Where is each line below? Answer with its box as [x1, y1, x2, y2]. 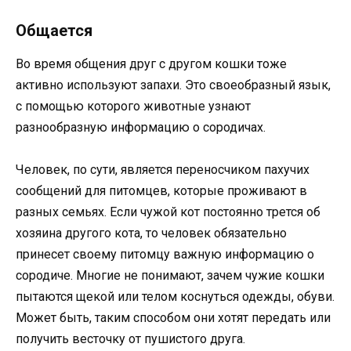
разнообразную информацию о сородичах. [16, 119, 266, 135]
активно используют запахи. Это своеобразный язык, [16, 77, 331, 92]
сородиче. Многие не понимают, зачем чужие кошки [16, 267, 324, 283]
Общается [16, 20, 92, 40]
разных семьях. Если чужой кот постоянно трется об [16, 204, 320, 219]
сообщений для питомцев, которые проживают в [16, 183, 307, 198]
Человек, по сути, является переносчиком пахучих [16, 161, 309, 177]
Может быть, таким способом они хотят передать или [16, 309, 331, 325]
